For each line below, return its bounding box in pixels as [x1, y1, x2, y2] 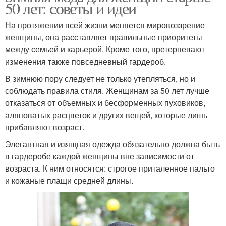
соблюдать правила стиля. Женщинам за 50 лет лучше [5, 85, 209, 97]
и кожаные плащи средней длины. [5, 175, 133, 187]
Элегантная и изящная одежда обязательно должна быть [5, 138, 220, 150]
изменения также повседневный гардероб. [5, 55, 166, 68]
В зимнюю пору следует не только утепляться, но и [5, 73, 195, 85]
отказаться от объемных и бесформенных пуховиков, [5, 97, 205, 109]
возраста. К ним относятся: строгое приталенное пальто [5, 162, 215, 175]
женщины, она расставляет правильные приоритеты [5, 31, 202, 43]
